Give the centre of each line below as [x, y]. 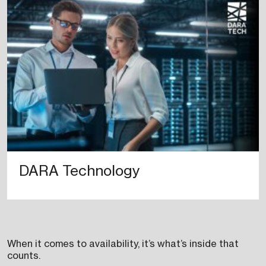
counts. [24, 256]
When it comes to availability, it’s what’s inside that [123, 244]
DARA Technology [79, 171]
